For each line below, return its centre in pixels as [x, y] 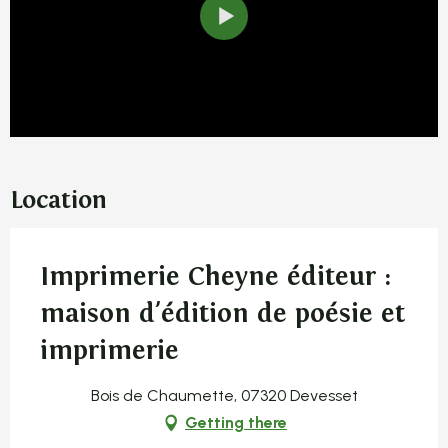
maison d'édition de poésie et [222, 313]
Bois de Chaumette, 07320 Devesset [224, 395]
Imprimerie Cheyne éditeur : [215, 276]
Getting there [236, 422]
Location [58, 200]
